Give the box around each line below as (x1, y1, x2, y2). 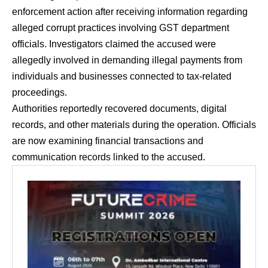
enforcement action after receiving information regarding (12, 6, 248, 17)
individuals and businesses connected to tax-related (12, 71, 232, 81)
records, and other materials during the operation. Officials (12, 119, 256, 130)
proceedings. (12, 87, 67, 98)
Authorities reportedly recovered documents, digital (12, 103, 227, 114)
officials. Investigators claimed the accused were (12, 38, 216, 49)
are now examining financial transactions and (12, 135, 203, 146)
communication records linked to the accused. (12, 151, 205, 162)
